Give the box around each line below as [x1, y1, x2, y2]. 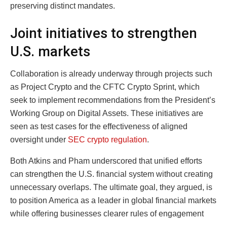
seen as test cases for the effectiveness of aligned [10, 122, 187, 131]
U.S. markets [10, 43, 90, 60]
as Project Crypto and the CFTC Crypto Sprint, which [10, 83, 200, 92]
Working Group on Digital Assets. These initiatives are [10, 109, 203, 118]
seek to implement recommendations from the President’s [10, 96, 215, 105]
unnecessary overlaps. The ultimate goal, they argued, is [10, 183, 212, 192]
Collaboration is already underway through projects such [10, 69, 212, 79]
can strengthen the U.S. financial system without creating [10, 170, 213, 179]
